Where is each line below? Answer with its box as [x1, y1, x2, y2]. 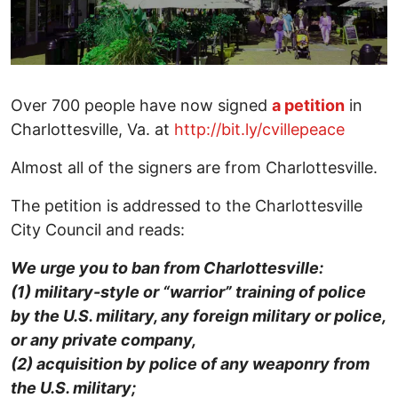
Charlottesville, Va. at [11, 120, 174, 139]
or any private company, [11, 330, 196, 350]
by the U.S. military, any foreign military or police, [11, 306, 386, 326]
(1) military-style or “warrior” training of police [11, 283, 366, 302]
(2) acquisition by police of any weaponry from [11, 354, 370, 374]
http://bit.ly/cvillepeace [174, 120, 345, 139]
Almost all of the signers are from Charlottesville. [11, 158, 378, 178]
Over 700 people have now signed [11, 96, 272, 115]
